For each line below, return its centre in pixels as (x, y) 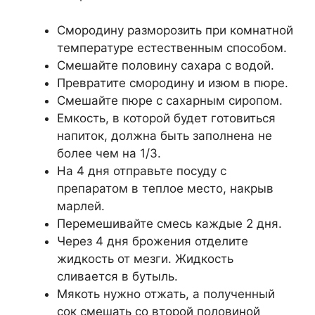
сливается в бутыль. (117, 276)
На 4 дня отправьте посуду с (142, 171)
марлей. (81, 206)
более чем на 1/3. (109, 153)
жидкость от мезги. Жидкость (145, 258)
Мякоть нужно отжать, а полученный (166, 294)
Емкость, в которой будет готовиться (166, 118)
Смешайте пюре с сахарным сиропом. (170, 100)
